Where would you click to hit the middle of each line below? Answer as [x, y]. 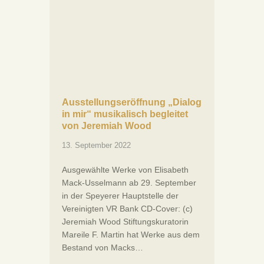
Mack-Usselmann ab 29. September [129, 182]
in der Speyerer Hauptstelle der [120, 195]
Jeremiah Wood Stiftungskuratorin [125, 221]
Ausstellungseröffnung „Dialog [132, 102]
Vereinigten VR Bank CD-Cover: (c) [127, 208]
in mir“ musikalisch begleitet [125, 114]
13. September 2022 [96, 145]
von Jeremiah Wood [107, 126]
